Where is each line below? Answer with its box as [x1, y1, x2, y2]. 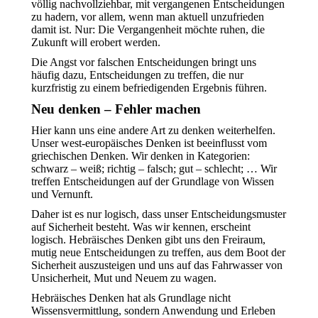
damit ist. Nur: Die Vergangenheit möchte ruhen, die [31, 23, 265, 35]
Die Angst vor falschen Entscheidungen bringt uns [31, 56, 256, 68]
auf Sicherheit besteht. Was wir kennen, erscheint [31, 221, 251, 233]
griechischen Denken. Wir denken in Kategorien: [31, 150, 250, 162]
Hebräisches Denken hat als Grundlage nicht [31, 292, 231, 304]
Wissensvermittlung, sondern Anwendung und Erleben [31, 305, 275, 317]
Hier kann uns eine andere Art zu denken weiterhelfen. [31, 124, 275, 136]
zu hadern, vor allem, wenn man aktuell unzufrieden [31, 11, 264, 23]
